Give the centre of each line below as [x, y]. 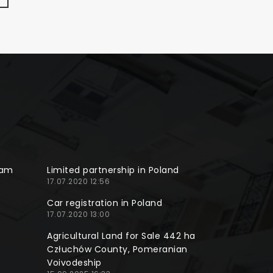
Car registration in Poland [105, 203]
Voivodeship [74, 263]
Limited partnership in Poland [113, 170]
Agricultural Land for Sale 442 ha [121, 236]
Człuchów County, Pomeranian [117, 249]
